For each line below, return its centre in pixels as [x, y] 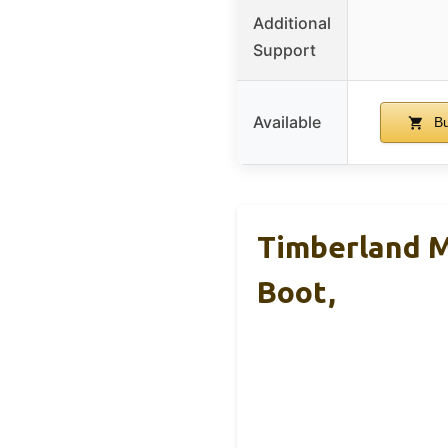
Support [284, 49]
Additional [292, 22]
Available [287, 121]
